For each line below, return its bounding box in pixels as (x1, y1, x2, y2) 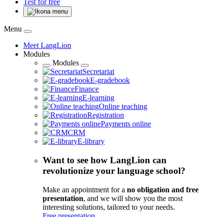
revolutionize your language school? (43, 166, 186, 176)
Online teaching (99, 102, 147, 111)
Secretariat (82, 67, 114, 76)
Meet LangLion (23, 41, 71, 50)
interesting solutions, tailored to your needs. (43, 202, 175, 211)
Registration (87, 111, 124, 120)
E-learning (82, 93, 114, 102)
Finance (75, 85, 99, 93)
